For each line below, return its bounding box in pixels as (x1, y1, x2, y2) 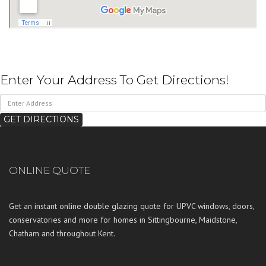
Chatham (9, 227, 39, 239)
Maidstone (199, 214, 236, 225)
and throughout (39, 227, 98, 239)
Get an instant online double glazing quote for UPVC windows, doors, (9, 200, 254, 211)
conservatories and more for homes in (9, 214, 148, 225)
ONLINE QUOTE (9, 164, 90, 176)
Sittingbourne (148, 214, 195, 225)
